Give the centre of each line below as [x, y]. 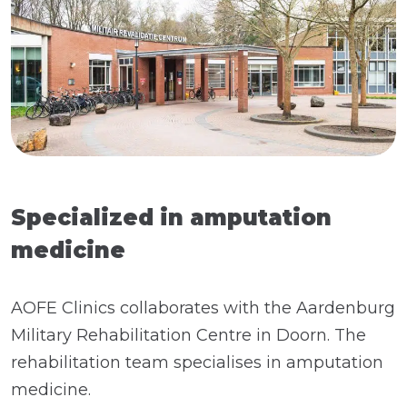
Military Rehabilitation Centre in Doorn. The [189, 335]
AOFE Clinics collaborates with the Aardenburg [203, 308]
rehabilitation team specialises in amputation [197, 362]
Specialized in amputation [171, 217]
